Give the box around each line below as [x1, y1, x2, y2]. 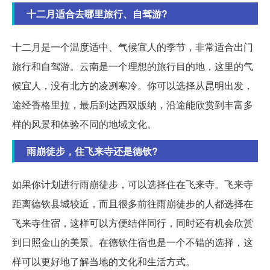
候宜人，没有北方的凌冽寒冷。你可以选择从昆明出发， [12, 78, 253, 93]
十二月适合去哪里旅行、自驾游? [27, 7, 168, 21]
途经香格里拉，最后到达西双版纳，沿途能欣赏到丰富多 [12, 98, 253, 112]
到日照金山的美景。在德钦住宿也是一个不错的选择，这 [12, 235, 253, 250]
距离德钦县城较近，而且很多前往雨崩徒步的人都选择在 [12, 196, 253, 211]
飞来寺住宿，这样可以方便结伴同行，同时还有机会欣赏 [12, 216, 253, 230]
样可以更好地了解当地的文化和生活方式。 [12, 254, 195, 269]
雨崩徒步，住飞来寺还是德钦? [27, 144, 158, 159]
